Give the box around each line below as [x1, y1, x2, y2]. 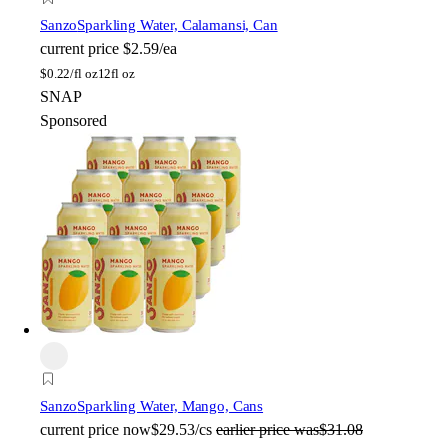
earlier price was [216, 420, 319, 438]
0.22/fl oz [46, 65, 98, 81]
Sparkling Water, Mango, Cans [77, 397, 264, 414]
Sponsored [40, 111, 107, 129]
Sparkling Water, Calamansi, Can [77, 16, 278, 33]
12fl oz [97, 65, 135, 81]
